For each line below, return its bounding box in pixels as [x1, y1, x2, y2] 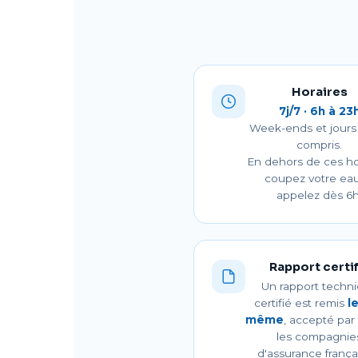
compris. [296, 138, 343, 151]
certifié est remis [253, 296, 348, 309]
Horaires [291, 85, 348, 99]
